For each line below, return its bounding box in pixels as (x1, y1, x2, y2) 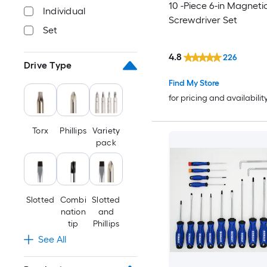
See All (38, 234, 66, 246)
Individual (43, 5, 86, 17)
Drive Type (24, 60, 72, 71)
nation (60, 207, 86, 218)
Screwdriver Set (168, 14, 237, 26)
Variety (92, 126, 120, 136)
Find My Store (168, 77, 219, 88)
